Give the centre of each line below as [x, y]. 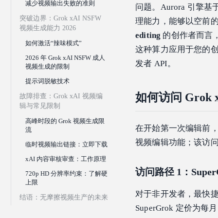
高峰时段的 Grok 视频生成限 [65, 121]
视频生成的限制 [47, 67]
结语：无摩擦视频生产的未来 [64, 198]
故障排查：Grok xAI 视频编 [61, 96]
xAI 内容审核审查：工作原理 [66, 159]
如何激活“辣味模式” [54, 43]
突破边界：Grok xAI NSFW [60, 18]
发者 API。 [156, 64]
